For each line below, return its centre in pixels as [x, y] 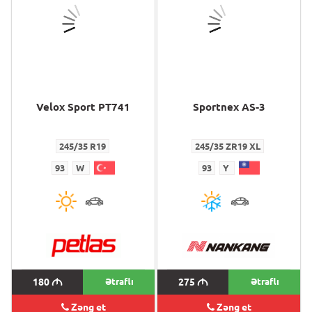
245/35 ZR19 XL [228, 146]
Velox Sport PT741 [83, 107]
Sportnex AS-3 [229, 107]
